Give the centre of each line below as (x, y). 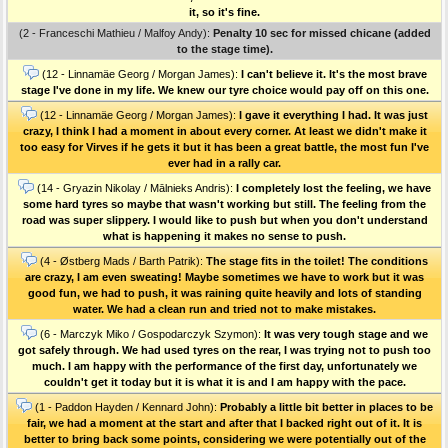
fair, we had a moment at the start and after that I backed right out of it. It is (224, 422)
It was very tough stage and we (346, 333)
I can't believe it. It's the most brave (333, 73)
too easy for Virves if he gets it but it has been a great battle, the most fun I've (224, 146)
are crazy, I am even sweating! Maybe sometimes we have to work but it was (224, 276)
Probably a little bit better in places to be (326, 406)
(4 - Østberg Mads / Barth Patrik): (121, 260)
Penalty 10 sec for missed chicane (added (321, 32)
